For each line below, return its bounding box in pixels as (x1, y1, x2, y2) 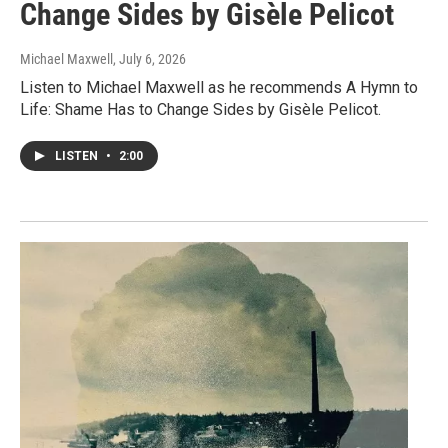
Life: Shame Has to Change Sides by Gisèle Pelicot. (20, 100, 381, 120)
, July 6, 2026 (113, 51, 186, 68)
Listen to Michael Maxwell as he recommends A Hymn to (20, 78, 418, 98)
